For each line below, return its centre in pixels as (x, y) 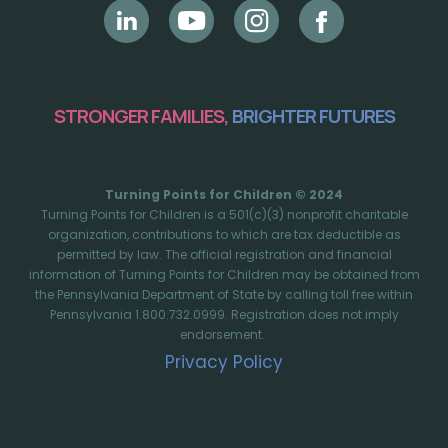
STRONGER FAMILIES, (142, 116)
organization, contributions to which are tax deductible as (224, 235)
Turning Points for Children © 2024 (224, 195)
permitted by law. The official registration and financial (224, 255)
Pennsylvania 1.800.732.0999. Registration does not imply (224, 315)
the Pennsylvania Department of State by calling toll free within (224, 295)
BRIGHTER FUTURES (313, 116)
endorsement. (224, 335)
